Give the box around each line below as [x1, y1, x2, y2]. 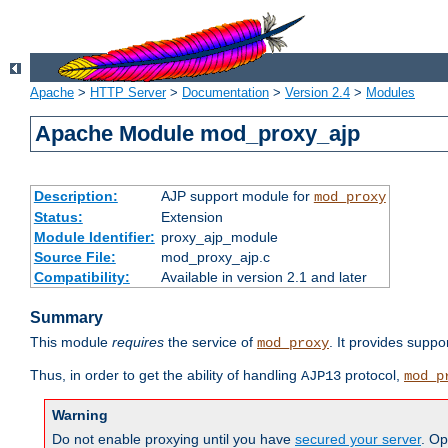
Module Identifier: [33, 229, 155, 246]
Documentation [182, 85, 269, 101]
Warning [52, 407, 108, 424]
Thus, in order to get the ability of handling [30, 367, 301, 384]
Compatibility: [33, 269, 130, 286]
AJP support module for [160, 188, 314, 205]
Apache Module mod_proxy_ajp [35, 121, 361, 147]
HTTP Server [90, 85, 166, 101]
